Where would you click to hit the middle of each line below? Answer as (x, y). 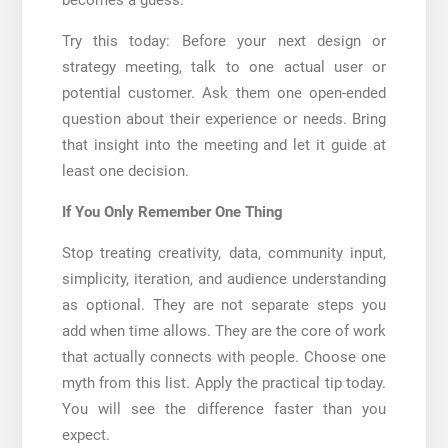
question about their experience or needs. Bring (224, 118)
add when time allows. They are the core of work (224, 330)
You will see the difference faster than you (224, 408)
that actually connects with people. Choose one (224, 356)
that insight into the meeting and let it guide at (224, 144)
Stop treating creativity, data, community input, (224, 252)
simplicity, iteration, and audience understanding (224, 278)
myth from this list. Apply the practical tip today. (224, 382)
